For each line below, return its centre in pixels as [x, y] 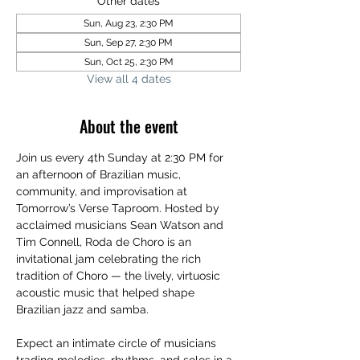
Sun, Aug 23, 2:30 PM [129, 23]
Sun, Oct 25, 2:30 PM [129, 62]
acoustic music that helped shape [107, 292]
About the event [129, 126]
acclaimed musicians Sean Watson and [121, 225]
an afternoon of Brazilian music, [100, 174]
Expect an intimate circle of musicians [118, 343]
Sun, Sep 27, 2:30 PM [129, 43]
